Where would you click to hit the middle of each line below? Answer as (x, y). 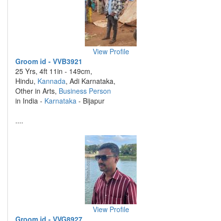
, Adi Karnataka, (91, 81)
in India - (30, 101)
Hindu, (26, 81)
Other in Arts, (37, 91)
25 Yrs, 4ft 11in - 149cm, (54, 71)
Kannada (52, 81)
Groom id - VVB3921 (49, 61)
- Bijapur (91, 101)
